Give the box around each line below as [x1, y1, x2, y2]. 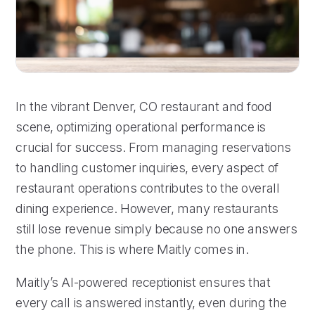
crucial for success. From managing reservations [15, 139, 291, 155]
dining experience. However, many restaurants [15, 200, 279, 216]
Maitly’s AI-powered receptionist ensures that [15, 274, 271, 290]
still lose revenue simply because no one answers [15, 221, 297, 236]
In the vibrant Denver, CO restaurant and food [15, 98, 272, 114]
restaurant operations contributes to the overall [15, 180, 280, 195]
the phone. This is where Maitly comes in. [15, 241, 249, 257]
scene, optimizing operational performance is [15, 119, 266, 134]
